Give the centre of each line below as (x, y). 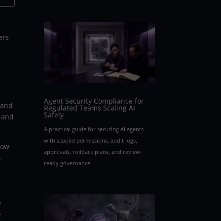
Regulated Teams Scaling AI (90, 108)
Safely (54, 114)
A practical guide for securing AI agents (94, 129)
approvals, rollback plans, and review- (93, 151)
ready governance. (68, 163)
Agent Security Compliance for (94, 101)
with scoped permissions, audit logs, (91, 140)
